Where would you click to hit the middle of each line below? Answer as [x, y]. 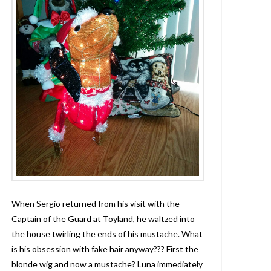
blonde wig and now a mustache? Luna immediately [107, 264]
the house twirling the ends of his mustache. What [107, 233]
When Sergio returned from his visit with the [95, 203]
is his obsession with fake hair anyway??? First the [105, 249]
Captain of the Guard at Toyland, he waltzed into [103, 218]
